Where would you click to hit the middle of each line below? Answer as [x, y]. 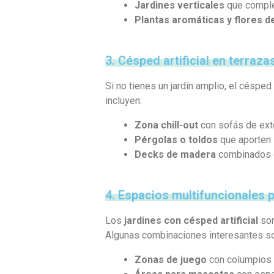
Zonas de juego [171, 259]
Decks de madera [175, 154]
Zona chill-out [166, 125]
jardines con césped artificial [191, 220]
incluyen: [124, 100]
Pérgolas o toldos [176, 139]
